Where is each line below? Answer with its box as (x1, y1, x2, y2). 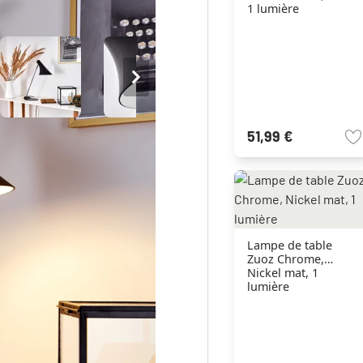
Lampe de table (246, 237, 332, 254)
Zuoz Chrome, (246, 251, 324, 267)
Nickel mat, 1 (246, 265, 318, 281)
